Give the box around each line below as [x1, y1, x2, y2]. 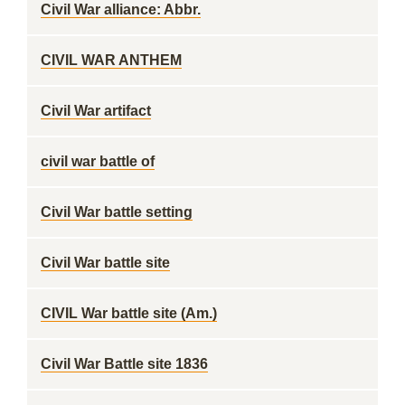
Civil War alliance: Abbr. [41, 2, 201, 17]
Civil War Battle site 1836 [41, 356, 208, 372]
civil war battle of [41, 154, 155, 169]
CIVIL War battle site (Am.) [41, 306, 217, 321]
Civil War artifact [41, 103, 151, 118]
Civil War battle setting [41, 204, 193, 220]
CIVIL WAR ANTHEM [41, 52, 182, 68]
